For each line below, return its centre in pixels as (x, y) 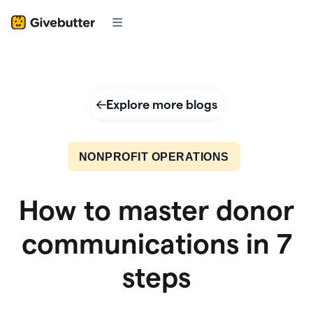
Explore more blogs (161, 104)
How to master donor (156, 210)
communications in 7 (156, 243)
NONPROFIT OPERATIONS (154, 156)
